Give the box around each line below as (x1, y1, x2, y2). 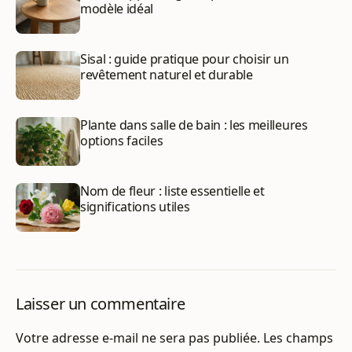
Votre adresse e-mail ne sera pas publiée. (16, 329, 260, 347)
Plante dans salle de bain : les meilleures (80, 116, 308, 134)
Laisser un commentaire (16, 293, 185, 315)
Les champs (263, 329, 333, 347)
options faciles (80, 132, 163, 150)
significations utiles (80, 198, 190, 216)
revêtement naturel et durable (80, 66, 253, 84)
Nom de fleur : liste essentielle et (80, 182, 265, 200)
